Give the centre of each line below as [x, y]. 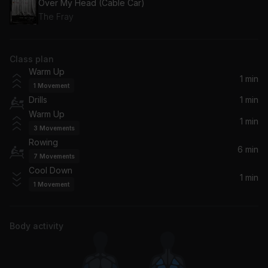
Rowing [43, 142]
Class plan [32, 59]
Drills [38, 100]
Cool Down [51, 170]
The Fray [56, 17]
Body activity [36, 226]
